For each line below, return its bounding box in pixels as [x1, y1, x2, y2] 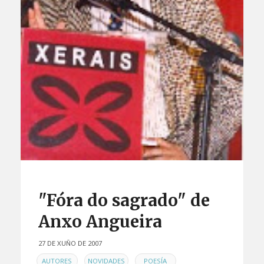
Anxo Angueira [38, 211, 162, 233]
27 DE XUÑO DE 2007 [38, 239, 102, 248]
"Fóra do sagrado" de [38, 190, 210, 212]
